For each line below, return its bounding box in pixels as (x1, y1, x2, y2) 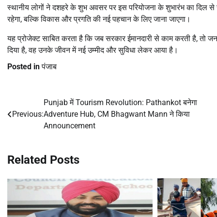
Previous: (12, 109, 44, 119)
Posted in (7, 62, 42, 71)
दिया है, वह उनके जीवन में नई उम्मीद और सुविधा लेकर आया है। (7, 45, 178, 55)
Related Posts (7, 153, 79, 167)
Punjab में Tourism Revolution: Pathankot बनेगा (44, 97, 197, 107)
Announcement (44, 121, 95, 130)
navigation (7, 115, 61, 129)
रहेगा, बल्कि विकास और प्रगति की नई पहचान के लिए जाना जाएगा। (7, 14, 191, 24)
